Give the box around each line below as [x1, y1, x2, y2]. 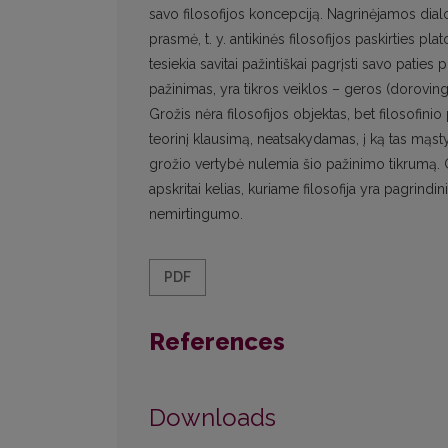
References [149, 327, 285, 357]
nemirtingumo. [149, 206, 243, 223]
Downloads [149, 403, 276, 433]
